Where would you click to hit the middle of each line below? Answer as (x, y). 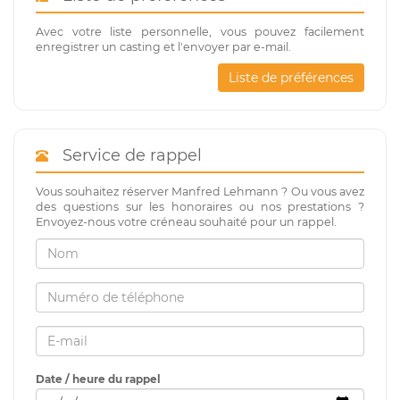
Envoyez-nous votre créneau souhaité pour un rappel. (186, 221)
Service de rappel (128, 155)
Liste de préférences (291, 77)
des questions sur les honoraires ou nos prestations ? (200, 206)
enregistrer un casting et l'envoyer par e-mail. (163, 46)
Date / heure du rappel (98, 379)
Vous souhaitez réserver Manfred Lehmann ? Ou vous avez (200, 191)
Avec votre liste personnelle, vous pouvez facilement (200, 31)
